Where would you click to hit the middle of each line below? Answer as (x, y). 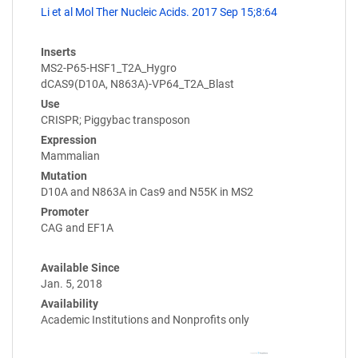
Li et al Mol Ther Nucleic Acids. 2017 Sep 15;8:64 (159, 12)
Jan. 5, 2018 (72, 283)
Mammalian (70, 155)
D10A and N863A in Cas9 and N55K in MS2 (147, 191)
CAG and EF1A (77, 227)
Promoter (65, 211)
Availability (70, 303)
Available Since (80, 267)
